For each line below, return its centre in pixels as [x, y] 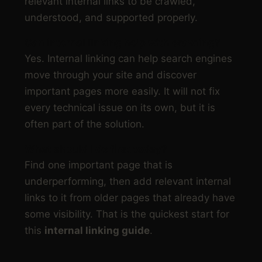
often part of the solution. [85, 124]
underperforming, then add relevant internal [128, 181]
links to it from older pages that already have [130, 197]
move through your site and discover [111, 75]
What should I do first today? [96, 149]
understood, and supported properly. [111, 17]
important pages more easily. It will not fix [122, 91]
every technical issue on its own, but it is [120, 107]
